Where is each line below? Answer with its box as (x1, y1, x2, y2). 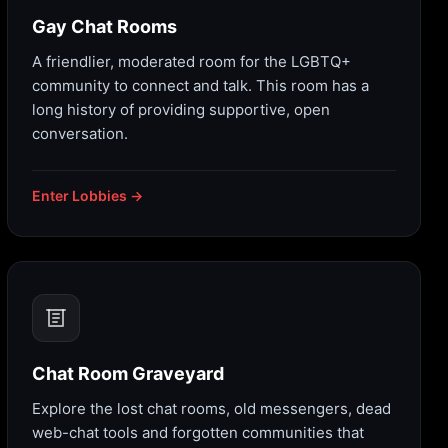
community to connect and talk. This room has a (32, 76, 369, 96)
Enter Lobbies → (32, 187, 143, 205)
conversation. (32, 124, 128, 144)
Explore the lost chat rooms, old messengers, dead (32, 399, 391, 419)
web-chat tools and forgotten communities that (32, 423, 364, 443)
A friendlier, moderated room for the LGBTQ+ (32, 52, 351, 72)
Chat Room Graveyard (32, 363, 224, 385)
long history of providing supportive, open (32, 100, 330, 120)
